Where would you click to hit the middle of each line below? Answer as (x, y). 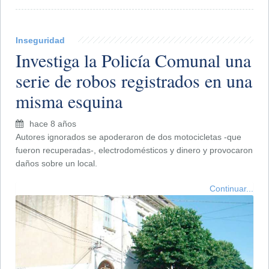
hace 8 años (53, 123)
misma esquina (69, 101)
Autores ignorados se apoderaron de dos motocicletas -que (128, 137)
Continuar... (231, 188)
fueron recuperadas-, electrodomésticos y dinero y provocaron (134, 150)
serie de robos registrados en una (134, 80)
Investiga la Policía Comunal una (133, 60)
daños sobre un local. (56, 163)
